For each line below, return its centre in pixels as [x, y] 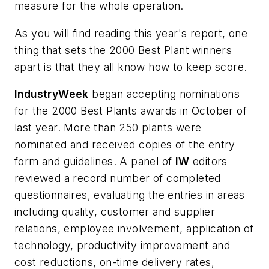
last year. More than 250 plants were [108, 128]
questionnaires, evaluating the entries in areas [130, 195]
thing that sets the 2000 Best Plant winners [123, 50]
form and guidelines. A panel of [95, 162]
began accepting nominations [164, 94]
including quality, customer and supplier [115, 212]
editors [208, 162]
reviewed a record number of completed [118, 178]
